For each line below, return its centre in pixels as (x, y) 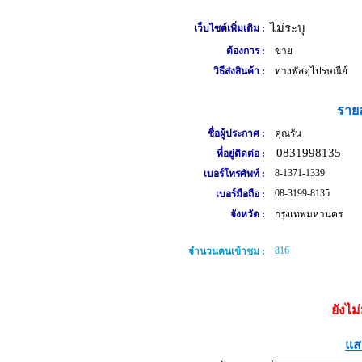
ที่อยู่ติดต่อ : (240, 154)
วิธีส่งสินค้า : (239, 71)
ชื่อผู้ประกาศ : (236, 133)
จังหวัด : (247, 214)
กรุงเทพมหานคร (306, 214)
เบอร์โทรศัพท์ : (234, 174)
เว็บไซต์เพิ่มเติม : (229, 28)
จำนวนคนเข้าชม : (226, 251)
